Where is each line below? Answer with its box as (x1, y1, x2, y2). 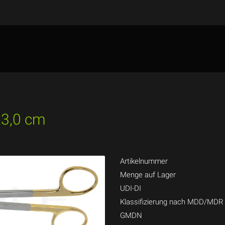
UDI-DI (120, 184, 141, 193)
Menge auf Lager (120, 170, 176, 179)
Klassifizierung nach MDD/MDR (120, 197, 223, 206)
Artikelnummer (120, 157, 168, 166)
